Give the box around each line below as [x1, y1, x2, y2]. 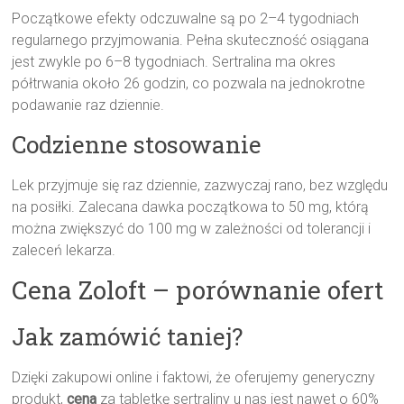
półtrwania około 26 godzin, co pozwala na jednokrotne [12, 75, 366, 93]
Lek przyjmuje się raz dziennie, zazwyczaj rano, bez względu [12, 177, 389, 195]
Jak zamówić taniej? [12, 321, 243, 353]
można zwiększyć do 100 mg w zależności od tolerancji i [12, 220, 372, 238]
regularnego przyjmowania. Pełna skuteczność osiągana [12, 32, 370, 50]
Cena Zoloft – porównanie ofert [12, 273, 384, 308]
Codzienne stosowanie [12, 129, 262, 161]
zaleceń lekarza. [12, 242, 116, 260]
